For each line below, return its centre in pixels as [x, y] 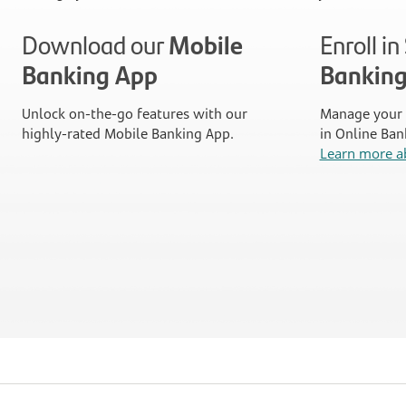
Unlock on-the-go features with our [135, 113]
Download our [95, 44]
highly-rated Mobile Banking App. [128, 133]
